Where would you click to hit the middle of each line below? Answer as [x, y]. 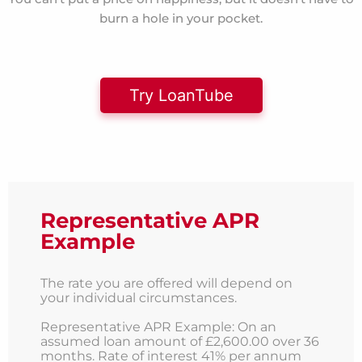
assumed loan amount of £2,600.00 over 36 [180, 342]
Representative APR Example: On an [158, 327]
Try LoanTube [181, 96]
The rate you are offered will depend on [166, 284]
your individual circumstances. [139, 298]
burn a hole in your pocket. [181, 19]
